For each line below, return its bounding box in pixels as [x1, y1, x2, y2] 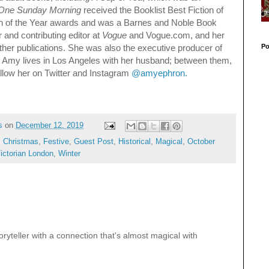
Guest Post [74, 138, 113, 147]
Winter [58, 150, 80, 159]
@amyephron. [131, 68, 188, 79]
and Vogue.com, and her [127, 30, 225, 41]
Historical [118, 138, 151, 147]
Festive [43, 138, 69, 147]
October [187, 138, 215, 147]
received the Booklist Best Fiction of [81, 5, 224, 16]
